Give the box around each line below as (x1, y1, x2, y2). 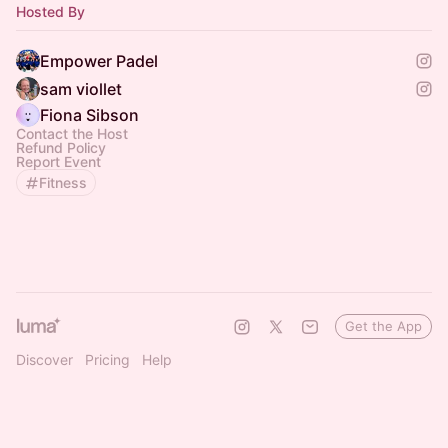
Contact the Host (16, 125, 128, 142)
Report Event (16, 153, 101, 170)
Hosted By (16, 3, 85, 20)
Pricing (85, 351, 130, 368)
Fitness (39, 174, 87, 191)
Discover (16, 351, 73, 368)
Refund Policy (16, 139, 106, 156)
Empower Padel (40, 51, 158, 71)
